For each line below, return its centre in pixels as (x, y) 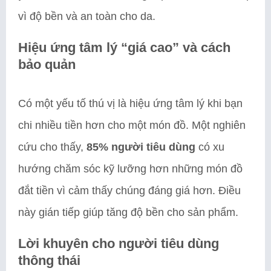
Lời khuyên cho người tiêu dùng (119, 243)
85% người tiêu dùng (141, 147)
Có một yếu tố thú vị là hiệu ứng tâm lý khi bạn (130, 103)
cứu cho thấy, (52, 147)
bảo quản (47, 64)
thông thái (49, 260)
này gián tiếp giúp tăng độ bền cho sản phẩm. (128, 212)
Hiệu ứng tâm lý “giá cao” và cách (124, 47)
